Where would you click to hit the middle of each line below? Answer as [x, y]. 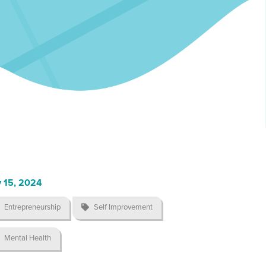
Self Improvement [123, 207]
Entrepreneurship [33, 207]
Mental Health [28, 238]
